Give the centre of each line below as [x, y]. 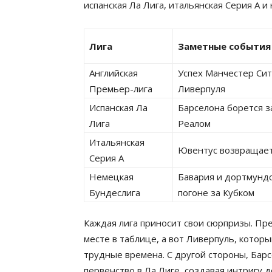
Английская [114, 73]
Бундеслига [115, 192]
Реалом [194, 123]
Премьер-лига [121, 89]
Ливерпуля [202, 89]
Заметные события [224, 46]
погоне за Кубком [216, 192]
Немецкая [111, 177]
